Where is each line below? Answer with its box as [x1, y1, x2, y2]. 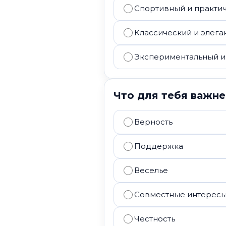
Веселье [134, 165, 168, 175]
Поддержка [134, 141, 183, 151]
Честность [134, 214, 175, 223]
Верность [134, 117, 173, 127]
